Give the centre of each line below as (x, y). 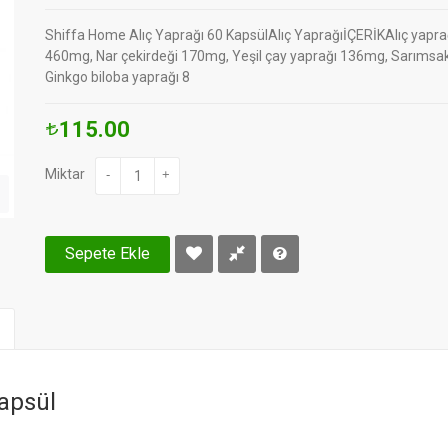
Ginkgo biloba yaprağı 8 (118, 77)
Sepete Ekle (108, 253)
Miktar (65, 174)
